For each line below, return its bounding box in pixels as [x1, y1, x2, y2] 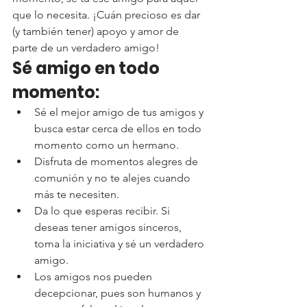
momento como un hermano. [34, 138, 179, 151]
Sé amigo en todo [12, 57, 163, 79]
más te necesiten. [34, 188, 119, 201]
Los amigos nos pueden [34, 270, 155, 283]
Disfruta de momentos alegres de [34, 155, 201, 168]
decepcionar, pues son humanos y [34, 286, 204, 299]
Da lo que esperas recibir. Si [34, 204, 173, 217]
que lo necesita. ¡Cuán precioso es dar [12, 8, 203, 21]
